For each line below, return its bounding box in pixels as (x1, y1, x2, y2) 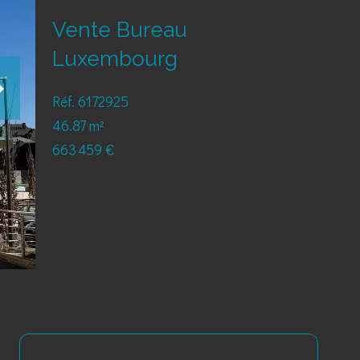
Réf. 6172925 (51, 92, 129, 111)
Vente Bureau (51, 18, 187, 42)
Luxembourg (51, 47, 178, 71)
